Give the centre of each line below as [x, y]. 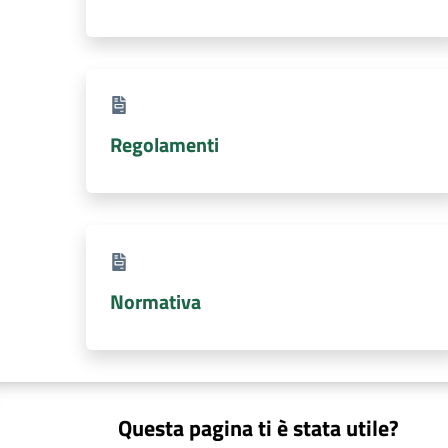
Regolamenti [164, 144]
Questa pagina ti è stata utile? [258, 427]
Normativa [155, 301]
